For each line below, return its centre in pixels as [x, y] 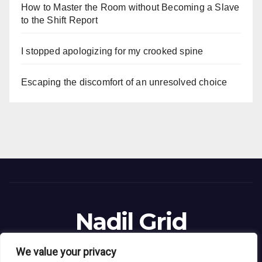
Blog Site [131, 245]
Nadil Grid [131, 221]
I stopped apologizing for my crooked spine [112, 51]
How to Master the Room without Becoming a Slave [130, 7]
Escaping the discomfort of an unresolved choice [124, 82]
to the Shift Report [59, 20]
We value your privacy [66, 252]
